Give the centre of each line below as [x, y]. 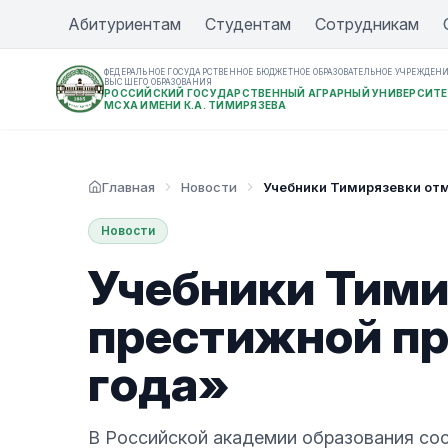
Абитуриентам [124, 24]
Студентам [248, 24]
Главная [128, 187]
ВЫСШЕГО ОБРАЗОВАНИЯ [158, 82]
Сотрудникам [367, 24]
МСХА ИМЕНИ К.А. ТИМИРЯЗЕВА [195, 105]
